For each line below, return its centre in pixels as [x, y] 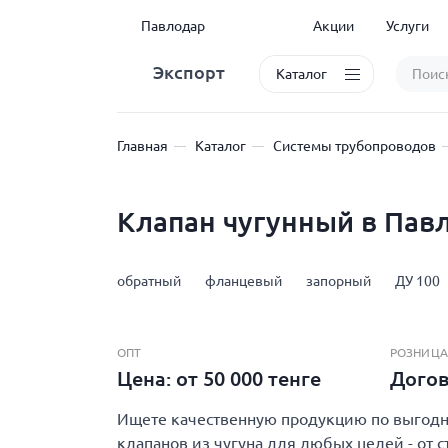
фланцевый [243, 281]
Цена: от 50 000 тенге [221, 378]
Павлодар [173, 26]
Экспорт [189, 71]
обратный [149, 281]
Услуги [408, 26]
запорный [338, 281]
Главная [142, 146]
